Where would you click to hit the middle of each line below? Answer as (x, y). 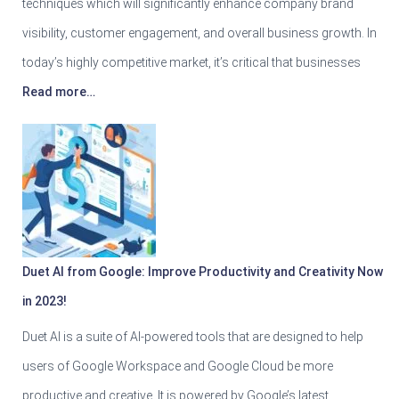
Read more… (59, 91)
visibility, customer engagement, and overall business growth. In (199, 33)
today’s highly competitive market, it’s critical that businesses (191, 62)
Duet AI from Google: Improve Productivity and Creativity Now (203, 271)
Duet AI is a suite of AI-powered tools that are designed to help (193, 336)
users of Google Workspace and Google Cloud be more (178, 366)
